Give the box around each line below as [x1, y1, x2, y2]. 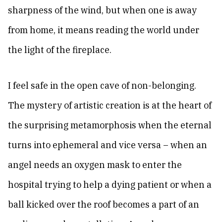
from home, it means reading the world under [8, 24, 199, 36]
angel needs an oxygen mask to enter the [8, 159, 182, 170]
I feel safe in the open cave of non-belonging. [8, 80, 196, 91]
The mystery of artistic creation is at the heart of [8, 100, 212, 111]
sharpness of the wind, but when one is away [8, 4, 197, 16]
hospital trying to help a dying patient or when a [8, 179, 212, 190]
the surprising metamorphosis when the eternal [8, 119, 212, 131]
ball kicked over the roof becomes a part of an [8, 199, 199, 210]
